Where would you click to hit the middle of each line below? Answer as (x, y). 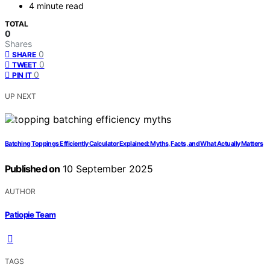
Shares (18, 44)
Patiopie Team (30, 214)
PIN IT (22, 75)
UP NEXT (20, 96)
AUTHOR (20, 192)
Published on (33, 169)
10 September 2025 (107, 169)
